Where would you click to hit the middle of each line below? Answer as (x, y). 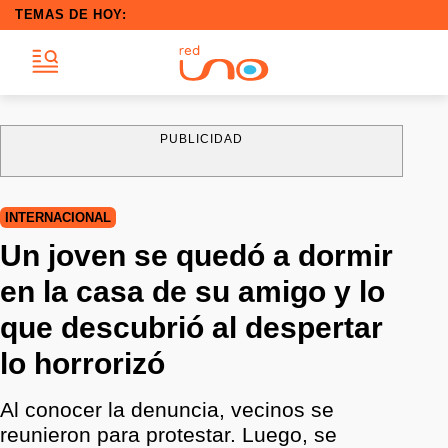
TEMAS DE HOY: (71, 14)
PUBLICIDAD (201, 139)
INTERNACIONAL (58, 217)
